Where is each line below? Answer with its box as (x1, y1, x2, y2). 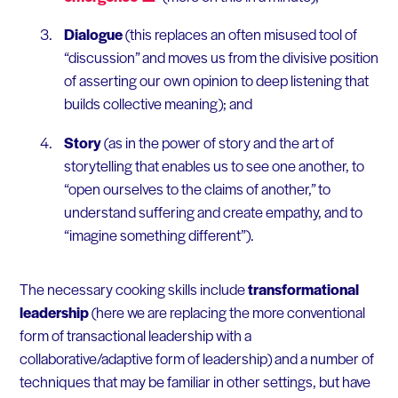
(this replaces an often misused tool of (122, 23, 357, 45)
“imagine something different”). (63, 223, 254, 245)
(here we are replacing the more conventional (88, 301, 365, 323)
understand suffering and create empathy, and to (63, 200, 362, 222)
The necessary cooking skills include (19, 278, 248, 300)
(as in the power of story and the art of (100, 131, 334, 153)
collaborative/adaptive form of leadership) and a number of (19, 347, 374, 370)
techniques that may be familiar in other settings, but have (19, 370, 370, 393)
